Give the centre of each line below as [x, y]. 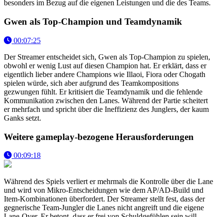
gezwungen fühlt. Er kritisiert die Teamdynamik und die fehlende [103, 92]
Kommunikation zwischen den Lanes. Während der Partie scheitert [106, 100]
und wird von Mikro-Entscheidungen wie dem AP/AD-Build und [104, 190]
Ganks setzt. [23, 118]
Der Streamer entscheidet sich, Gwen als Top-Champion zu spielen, [107, 57]
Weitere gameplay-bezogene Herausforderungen [99, 137]
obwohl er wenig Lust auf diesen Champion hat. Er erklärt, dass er [105, 65]
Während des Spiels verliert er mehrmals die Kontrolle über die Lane [108, 182]
